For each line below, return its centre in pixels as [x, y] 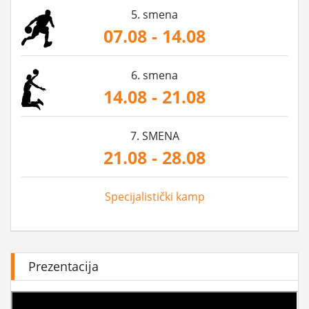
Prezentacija [63, 267]
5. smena [154, 15]
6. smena [154, 76]
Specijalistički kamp [154, 197]
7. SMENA [154, 136]
